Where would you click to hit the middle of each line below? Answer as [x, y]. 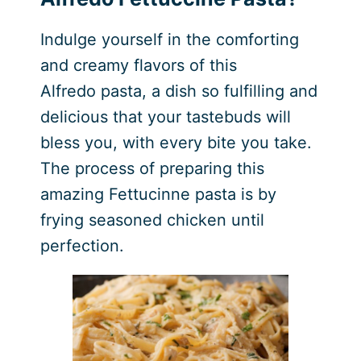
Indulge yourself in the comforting [169, 39]
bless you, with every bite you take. [176, 142]
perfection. [82, 245]
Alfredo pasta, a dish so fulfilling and [178, 91]
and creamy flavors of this [138, 65]
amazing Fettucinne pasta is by [158, 194]
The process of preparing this [152, 168]
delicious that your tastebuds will [165, 116]
